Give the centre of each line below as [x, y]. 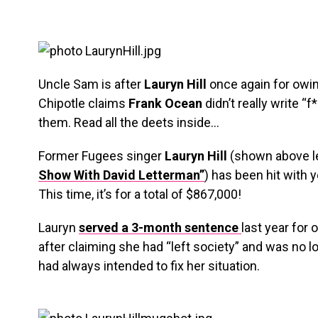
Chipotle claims [83, 103]
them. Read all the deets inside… [129, 122]
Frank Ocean [165, 103]
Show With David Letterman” [121, 175]
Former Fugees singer [102, 156]
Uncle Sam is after [91, 84]
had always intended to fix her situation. [149, 266]
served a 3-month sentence [160, 227]
